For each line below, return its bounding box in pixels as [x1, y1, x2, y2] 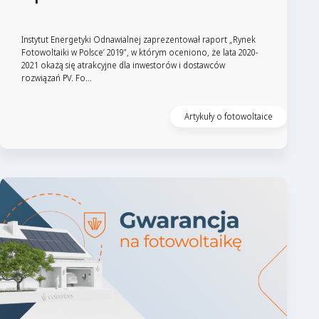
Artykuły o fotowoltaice [184, 110, 273, 122]
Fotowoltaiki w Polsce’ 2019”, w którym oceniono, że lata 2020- [21, 46, 258, 58]
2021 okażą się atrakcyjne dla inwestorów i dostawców [21, 58, 225, 71]
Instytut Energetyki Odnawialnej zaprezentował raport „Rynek [21, 33, 256, 46]
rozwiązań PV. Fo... [21, 71, 92, 84]
